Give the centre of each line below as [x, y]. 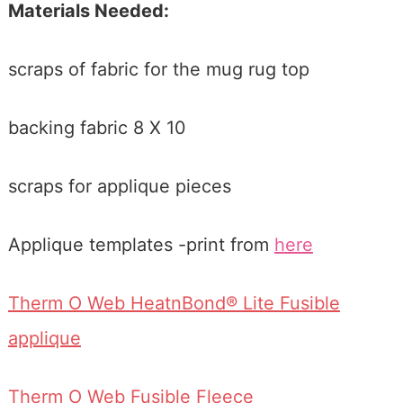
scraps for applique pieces [119, 187]
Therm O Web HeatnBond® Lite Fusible [174, 304]
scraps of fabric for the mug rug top [158, 70]
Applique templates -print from [141, 245]
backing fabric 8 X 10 [97, 128]
